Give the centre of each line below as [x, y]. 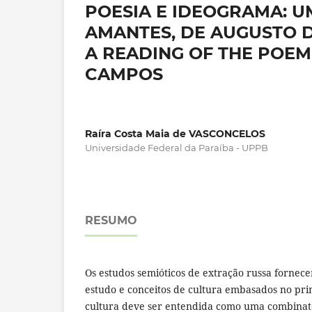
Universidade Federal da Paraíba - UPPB [177, 148]
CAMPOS [124, 75]
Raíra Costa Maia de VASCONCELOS [175, 134]
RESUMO [111, 221]
